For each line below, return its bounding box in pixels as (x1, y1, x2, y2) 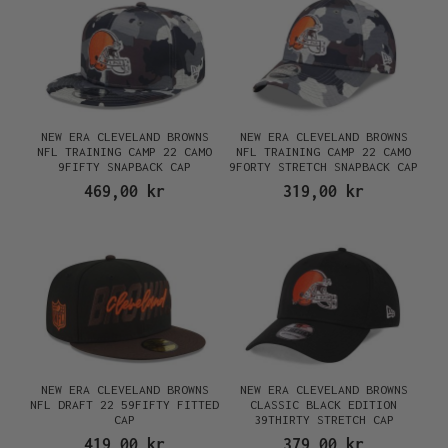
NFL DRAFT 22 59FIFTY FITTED (30, 397, 219, 412)
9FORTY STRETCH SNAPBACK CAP (229, 158, 418, 174)
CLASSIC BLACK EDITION (250, 397, 397, 412)
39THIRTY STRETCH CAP (253, 412, 394, 427)
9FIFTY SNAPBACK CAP (58, 158, 191, 174)
